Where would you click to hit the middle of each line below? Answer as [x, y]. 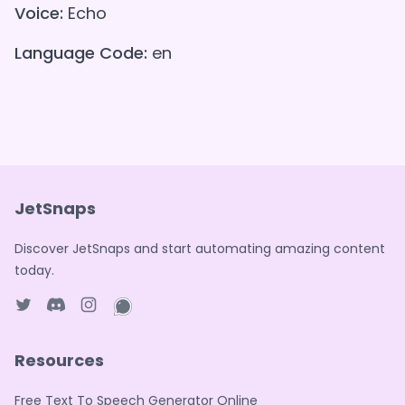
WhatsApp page [170, 327]
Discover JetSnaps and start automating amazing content [200, 249]
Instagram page [136, 324]
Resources [59, 361]
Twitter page [60, 324]
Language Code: [81, 53]
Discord [73, 324]
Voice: [39, 14]
